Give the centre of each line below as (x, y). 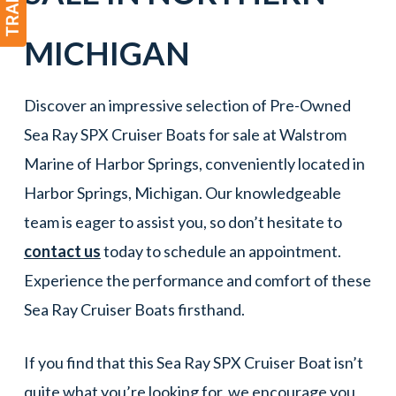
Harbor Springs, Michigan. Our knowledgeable (182, 193)
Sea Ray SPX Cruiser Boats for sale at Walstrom (185, 134)
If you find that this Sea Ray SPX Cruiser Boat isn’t (193, 362)
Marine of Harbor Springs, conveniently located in (194, 164)
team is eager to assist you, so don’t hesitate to (183, 222)
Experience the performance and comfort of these (197, 280)
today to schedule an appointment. (222, 251)
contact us (62, 251)
